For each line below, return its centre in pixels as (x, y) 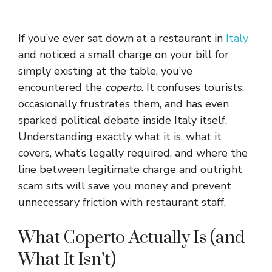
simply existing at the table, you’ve (105, 71)
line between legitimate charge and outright (130, 169)
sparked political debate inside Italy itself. (123, 120)
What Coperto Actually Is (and (131, 238)
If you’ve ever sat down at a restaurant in (122, 38)
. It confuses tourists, (193, 87)
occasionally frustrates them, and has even (124, 104)
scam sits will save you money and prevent (125, 186)
